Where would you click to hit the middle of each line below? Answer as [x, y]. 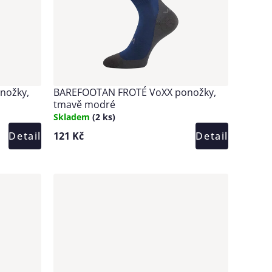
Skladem [73, 117]
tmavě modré [84, 104]
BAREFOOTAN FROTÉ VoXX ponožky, [135, 92]
